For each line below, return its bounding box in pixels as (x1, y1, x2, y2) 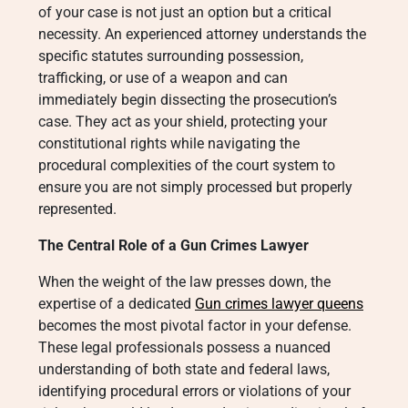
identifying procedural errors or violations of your (38, 382, 351, 400)
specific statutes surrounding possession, (38, 47, 303, 65)
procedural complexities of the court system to (38, 157, 335, 174)
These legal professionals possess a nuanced (38, 339, 331, 356)
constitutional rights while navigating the (38, 135, 300, 152)
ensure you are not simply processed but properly (38, 178, 352, 196)
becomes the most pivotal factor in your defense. (38, 317, 352, 334)
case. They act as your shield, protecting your (38, 113, 327, 130)
